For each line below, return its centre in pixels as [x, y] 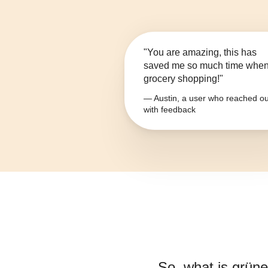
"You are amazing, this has [200, 53]
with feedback [170, 110]
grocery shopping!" [183, 79]
